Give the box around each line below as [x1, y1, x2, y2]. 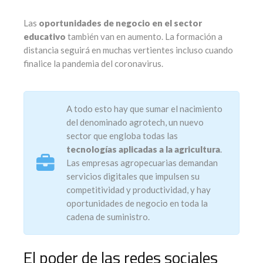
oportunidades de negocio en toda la [66, 198, 208, 209]
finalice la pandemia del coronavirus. [23, 58, 163, 69]
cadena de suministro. [66, 211, 150, 222]
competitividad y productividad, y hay [66, 184, 211, 195]
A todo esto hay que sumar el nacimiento [66, 103, 222, 114]
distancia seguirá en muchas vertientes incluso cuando [23, 45, 233, 56]
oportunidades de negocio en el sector [39, 18, 202, 29]
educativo [23, 31, 66, 42]
